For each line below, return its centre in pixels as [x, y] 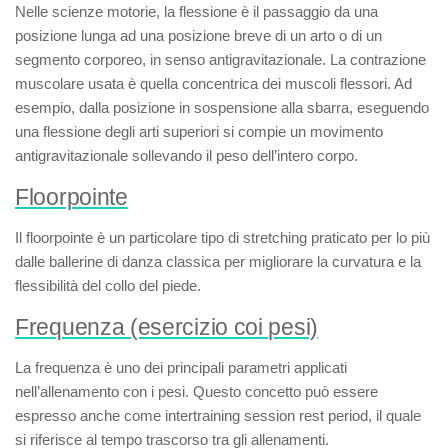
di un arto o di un [326, 35]
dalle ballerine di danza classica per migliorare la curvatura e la [218, 261]
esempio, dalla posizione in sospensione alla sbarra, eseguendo [222, 107]
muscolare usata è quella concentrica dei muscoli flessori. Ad [213, 83]
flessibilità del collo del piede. [108, 285]
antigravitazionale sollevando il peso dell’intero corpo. [186, 155]
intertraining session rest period [266, 415]
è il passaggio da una [307, 11]
